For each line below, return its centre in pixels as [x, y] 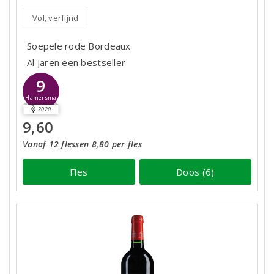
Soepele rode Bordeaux [79, 46]
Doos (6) [195, 172]
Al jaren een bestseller [76, 62]
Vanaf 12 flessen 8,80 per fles [82, 144]
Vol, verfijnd [56, 18]
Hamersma [41, 98]
